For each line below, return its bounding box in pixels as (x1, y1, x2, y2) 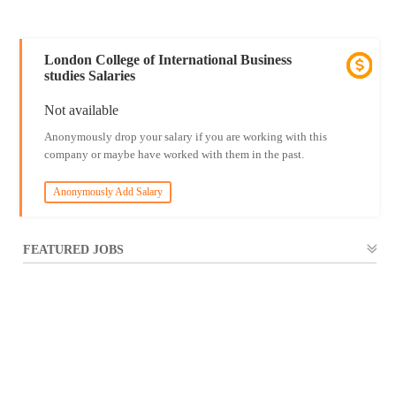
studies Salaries (43, 68, 135, 83)
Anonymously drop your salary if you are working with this (43, 130, 327, 143)
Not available (43, 103, 118, 118)
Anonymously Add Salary (52, 186, 163, 198)
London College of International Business (43, 52, 292, 67)
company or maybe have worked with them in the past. (43, 148, 304, 161)
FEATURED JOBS (23, 243, 125, 256)
